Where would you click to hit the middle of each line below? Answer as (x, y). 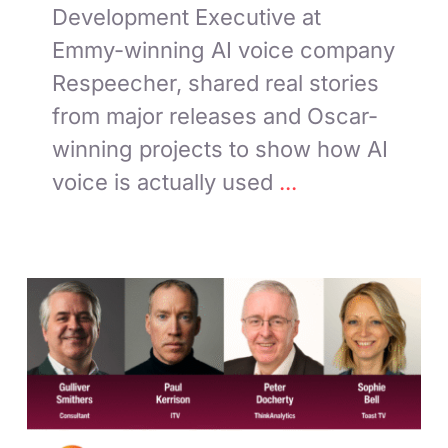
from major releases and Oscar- (215, 115)
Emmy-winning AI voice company (224, 49)
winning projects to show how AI (220, 148)
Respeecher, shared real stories (216, 82)
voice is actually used (163, 181)
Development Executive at (187, 16)
